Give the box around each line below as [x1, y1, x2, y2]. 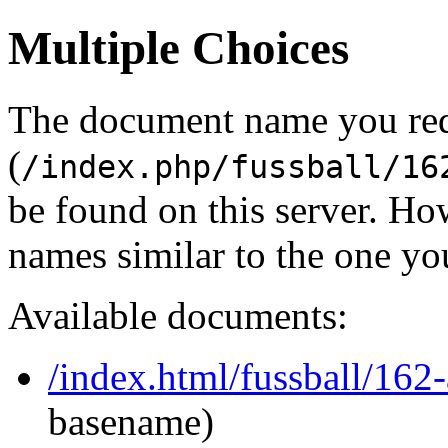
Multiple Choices [8, 22, 349, 75]
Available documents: [8, 293, 348, 337]
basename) [48, 399, 214, 443]
